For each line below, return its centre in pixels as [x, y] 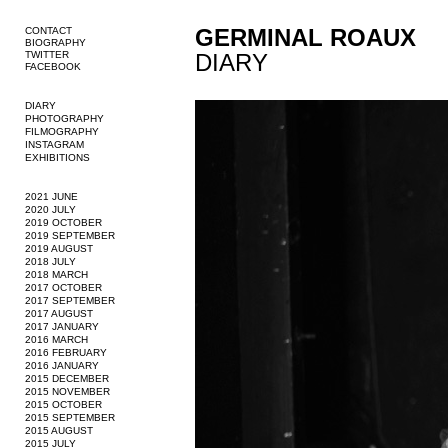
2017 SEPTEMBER [70, 300]
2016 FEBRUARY [66, 352]
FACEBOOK [53, 66]
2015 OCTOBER [63, 404]
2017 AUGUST [59, 313]
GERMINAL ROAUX [305, 37]
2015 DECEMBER [67, 378]
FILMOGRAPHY [62, 131]
